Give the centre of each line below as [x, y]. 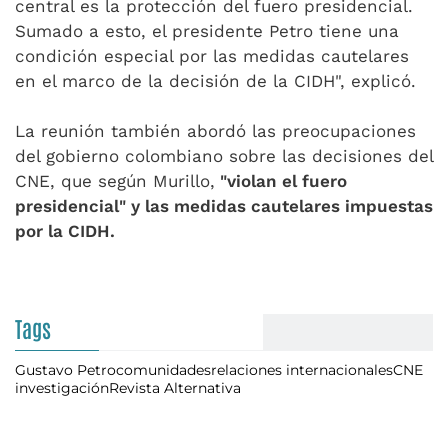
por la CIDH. [65, 231]
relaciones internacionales [302, 370]
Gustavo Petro [65, 370]
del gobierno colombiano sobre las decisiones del [224, 156]
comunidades [163, 370]
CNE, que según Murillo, [115, 181]
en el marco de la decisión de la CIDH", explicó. [215, 81]
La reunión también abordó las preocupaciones [215, 131]
